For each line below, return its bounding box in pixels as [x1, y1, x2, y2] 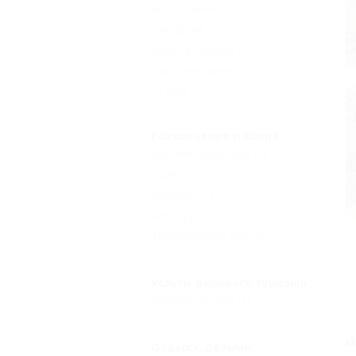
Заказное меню [151, 63, 234, 79]
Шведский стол [151, 21, 234, 37]
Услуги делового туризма [151, 275, 307, 291]
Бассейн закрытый [151, 145, 250, 161]
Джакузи [151, 187, 197, 203]
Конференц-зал [151, 292, 234, 308]
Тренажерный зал [151, 228, 247, 244]
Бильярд [151, 207, 196, 223]
